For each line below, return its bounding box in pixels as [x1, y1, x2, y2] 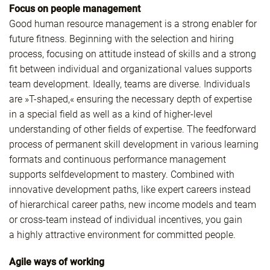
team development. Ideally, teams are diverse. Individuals [9, 78, 250, 90]
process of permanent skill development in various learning [9, 139, 259, 151]
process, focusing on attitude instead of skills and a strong [9, 48, 256, 60]
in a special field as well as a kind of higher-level [9, 108, 213, 121]
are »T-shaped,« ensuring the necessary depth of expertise [9, 93, 252, 105]
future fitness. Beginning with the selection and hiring [9, 33, 234, 45]
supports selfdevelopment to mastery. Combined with [9, 169, 234, 181]
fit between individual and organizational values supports [9, 63, 252, 75]
